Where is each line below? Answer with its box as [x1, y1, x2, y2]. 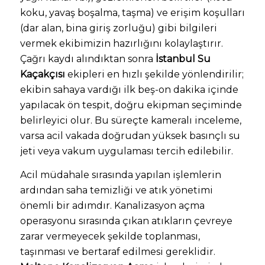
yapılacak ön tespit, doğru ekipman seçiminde [20, 99, 242, 111]
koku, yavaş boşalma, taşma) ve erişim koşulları [20, 7, 245, 19]
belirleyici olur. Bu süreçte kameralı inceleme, [20, 115, 241, 127]
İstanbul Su [155, 53, 211, 65]
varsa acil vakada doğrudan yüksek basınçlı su [20, 130, 240, 142]
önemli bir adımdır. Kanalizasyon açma [20, 199, 205, 211]
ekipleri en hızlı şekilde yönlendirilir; [64, 69, 244, 80]
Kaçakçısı [20, 69, 65, 80]
